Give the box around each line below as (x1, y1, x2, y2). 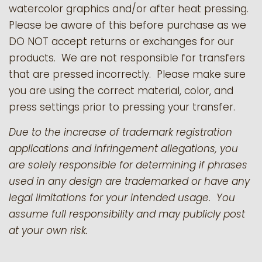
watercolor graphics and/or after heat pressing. (9, 2, 251, 16)
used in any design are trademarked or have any (9, 174, 250, 189)
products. (9, 51, 61, 65)
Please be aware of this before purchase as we (9, 18, 246, 33)
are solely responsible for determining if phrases (9, 158, 247, 173)
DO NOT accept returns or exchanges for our (9, 35, 234, 49)
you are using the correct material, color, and (9, 84, 233, 98)
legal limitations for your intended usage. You (9, 191, 235, 205)
